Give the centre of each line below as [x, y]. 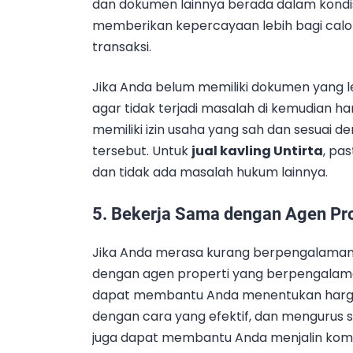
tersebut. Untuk [142, 151]
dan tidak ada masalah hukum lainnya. [210, 173]
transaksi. [122, 47]
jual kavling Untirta [257, 151]
